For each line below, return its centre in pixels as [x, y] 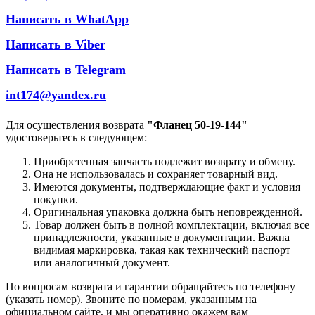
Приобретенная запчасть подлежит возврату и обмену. [165, 162]
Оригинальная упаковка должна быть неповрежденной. [168, 212]
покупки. [56, 200]
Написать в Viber [56, 45]
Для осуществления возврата [76, 125]
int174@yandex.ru [56, 95]
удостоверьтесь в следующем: [76, 138]
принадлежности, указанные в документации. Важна [162, 238]
